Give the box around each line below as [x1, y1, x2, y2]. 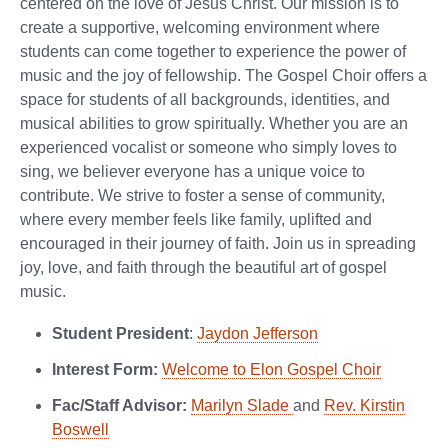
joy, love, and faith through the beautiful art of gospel [20, 258, 387, 276]
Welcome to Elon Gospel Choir [162, 360, 381, 378]
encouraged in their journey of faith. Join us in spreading [20, 234, 416, 252]
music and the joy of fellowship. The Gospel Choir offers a [20, 66, 427, 84]
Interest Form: [52, 360, 162, 378]
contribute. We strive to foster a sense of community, [20, 186, 385, 204]
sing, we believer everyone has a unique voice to [20, 162, 365, 180]
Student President [52, 324, 189, 342]
